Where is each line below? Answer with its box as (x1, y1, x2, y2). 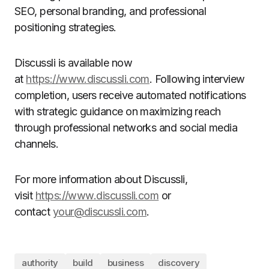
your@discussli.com (52, 205, 147, 218)
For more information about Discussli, (14, 173, 188, 186)
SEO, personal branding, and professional (14, 5, 207, 17)
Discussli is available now (14, 56, 132, 69)
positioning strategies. (14, 21, 116, 34)
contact (14, 205, 53, 218)
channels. (14, 138, 59, 150)
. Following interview (149, 73, 245, 85)
